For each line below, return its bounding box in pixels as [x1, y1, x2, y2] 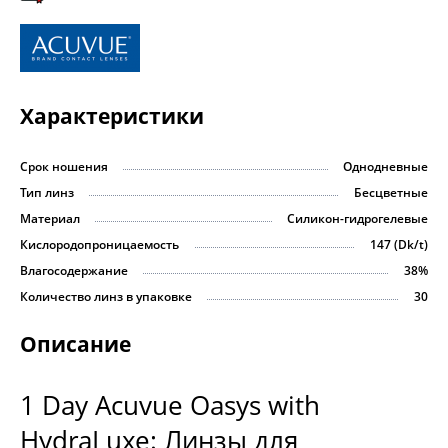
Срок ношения [20, 158, 108, 176]
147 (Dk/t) [370, 236, 428, 254]
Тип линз [20, 184, 74, 202]
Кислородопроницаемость [20, 236, 179, 254]
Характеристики [20, 102, 204, 130]
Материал [20, 210, 80, 228]
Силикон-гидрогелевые [287, 210, 428, 228]
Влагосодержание [20, 262, 128, 280]
